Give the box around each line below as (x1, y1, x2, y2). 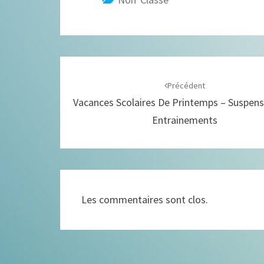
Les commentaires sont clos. (81, 193, 208, 206)
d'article (60, 77, 122, 98)
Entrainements (152, 113, 218, 127)
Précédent (167, 80, 206, 91)
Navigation (60, 56, 145, 77)
